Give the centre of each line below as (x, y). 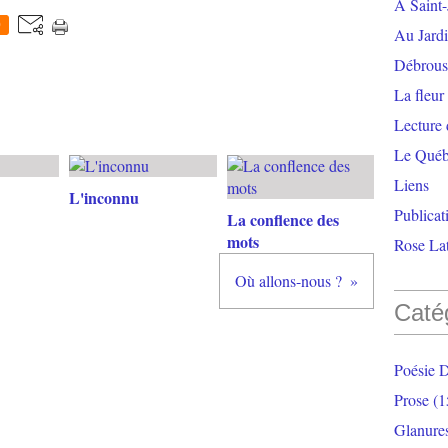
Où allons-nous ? (288, 280)
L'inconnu (104, 197)
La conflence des (282, 219)
